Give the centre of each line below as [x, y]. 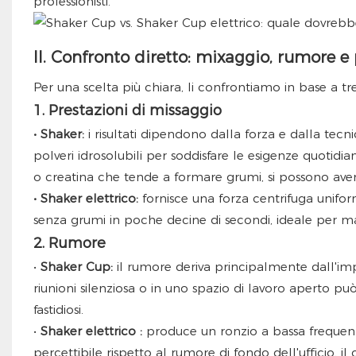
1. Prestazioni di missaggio [127, 111]
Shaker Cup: [76, 267]
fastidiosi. [58, 310]
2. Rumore [69, 244]
